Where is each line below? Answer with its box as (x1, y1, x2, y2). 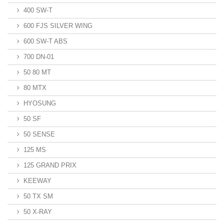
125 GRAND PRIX (23, 161, 76, 169)
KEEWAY (23, 177, 51, 184)
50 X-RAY (23, 208, 52, 215)
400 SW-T (23, 6, 52, 14)
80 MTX (23, 84, 46, 91)
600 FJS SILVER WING (23, 22, 92, 29)
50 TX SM (23, 192, 53, 200)
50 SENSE (23, 130, 55, 138)
